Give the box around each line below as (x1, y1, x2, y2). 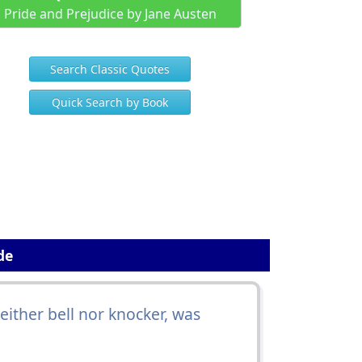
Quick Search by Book (52, 95, 168, 110)
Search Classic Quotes (50, 61, 170, 77)
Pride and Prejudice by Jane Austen (3, 5, 217, 23)
